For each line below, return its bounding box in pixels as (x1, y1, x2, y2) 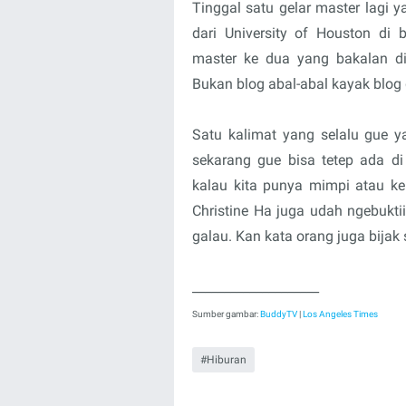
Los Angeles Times (303, 309, 378, 319)
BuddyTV (260, 309, 297, 319)
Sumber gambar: (192, 309, 260, 319)
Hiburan (207, 353, 247, 367)
